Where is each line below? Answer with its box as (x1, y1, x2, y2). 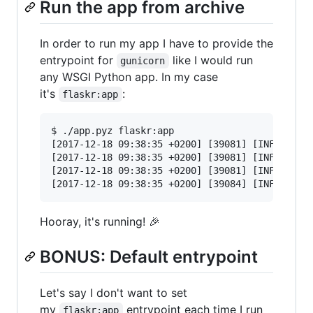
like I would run (168, 52, 256, 67)
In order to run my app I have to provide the (40, 36, 273, 50)
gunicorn (120, 54, 166, 66)
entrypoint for (40, 52, 117, 67)
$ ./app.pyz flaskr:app (51, 124, 174, 136)
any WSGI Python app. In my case (40, 69, 218, 84)
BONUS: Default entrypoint (40, 246, 258, 267)
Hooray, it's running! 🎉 (40, 214, 160, 228)
